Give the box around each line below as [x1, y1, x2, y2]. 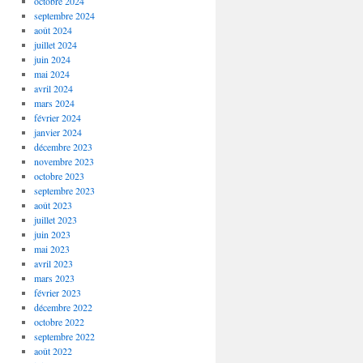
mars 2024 [33, 96, 75, 109]
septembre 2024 [33, 9, 95, 22]
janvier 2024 [33, 126, 82, 139]
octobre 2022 [33, 315, 84, 328]
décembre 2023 [33, 140, 92, 153]
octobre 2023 [33, 169, 84, 182]
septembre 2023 [33, 184, 95, 197]
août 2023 [33, 199, 72, 211]
